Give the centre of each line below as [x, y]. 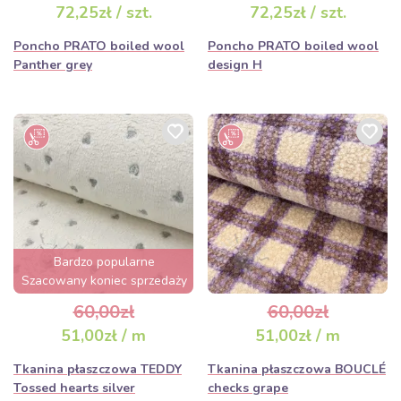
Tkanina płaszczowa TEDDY [98, 369]
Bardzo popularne [104, 262]
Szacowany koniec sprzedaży [104, 281]
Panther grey [53, 65]
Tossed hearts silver [74, 388]
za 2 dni [104, 299]
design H [235, 65]
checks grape [248, 388]
